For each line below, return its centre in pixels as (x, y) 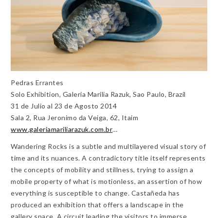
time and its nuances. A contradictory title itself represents (108, 158)
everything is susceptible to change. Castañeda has (95, 193)
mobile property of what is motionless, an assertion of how (107, 181)
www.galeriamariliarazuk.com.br (62, 129)
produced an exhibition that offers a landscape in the (97, 204)
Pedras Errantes (37, 82)
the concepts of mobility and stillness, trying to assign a (102, 169)
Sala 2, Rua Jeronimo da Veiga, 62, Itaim (75, 117)
